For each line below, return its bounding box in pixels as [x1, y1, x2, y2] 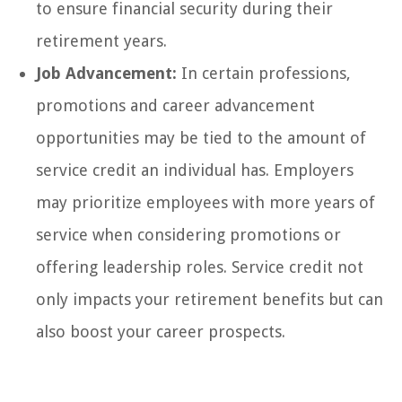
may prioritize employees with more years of [36, 192, 375, 212]
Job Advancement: [36, 63, 177, 83]
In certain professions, [177, 63, 351, 83]
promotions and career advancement [36, 95, 315, 115]
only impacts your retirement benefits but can [36, 289, 383, 309]
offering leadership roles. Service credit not [36, 257, 363, 276]
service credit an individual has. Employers [36, 160, 354, 179]
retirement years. [36, 31, 167, 50]
